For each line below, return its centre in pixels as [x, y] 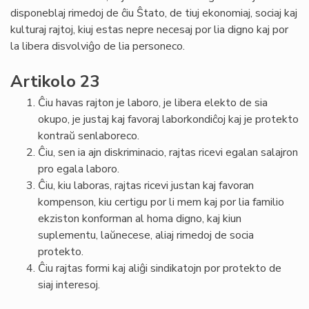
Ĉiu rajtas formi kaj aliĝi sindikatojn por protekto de [160, 268]
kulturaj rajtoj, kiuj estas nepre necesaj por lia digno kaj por [149, 30]
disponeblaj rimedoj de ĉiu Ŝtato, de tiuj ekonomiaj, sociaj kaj [154, 13]
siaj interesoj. [70, 285]
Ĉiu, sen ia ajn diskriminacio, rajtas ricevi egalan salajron [168, 152]
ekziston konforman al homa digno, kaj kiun [140, 219]
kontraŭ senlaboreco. [89, 136]
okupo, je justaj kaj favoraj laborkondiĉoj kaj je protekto [168, 119]
